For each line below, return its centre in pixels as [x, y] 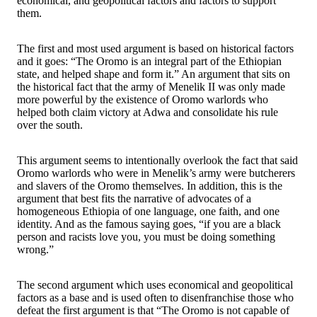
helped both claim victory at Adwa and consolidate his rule [148, 112]
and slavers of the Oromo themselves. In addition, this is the [150, 185]
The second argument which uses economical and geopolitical [155, 284]
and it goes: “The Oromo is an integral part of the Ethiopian [149, 61]
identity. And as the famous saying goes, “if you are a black [149, 224]
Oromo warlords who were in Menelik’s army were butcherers [156, 173]
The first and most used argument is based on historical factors [155, 48]
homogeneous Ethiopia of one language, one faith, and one [148, 211]
